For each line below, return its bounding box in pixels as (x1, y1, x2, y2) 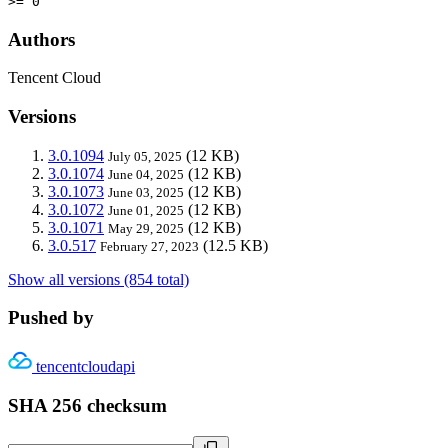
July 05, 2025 (108, 148, 182, 164)
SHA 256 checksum (8, 394, 167, 416)
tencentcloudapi (36, 358, 135, 376)
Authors (8, 28, 75, 50)
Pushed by (8, 307, 94, 329)
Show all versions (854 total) (8, 270, 189, 288)
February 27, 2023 (100, 238, 199, 254)
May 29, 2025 (108, 220, 184, 236)
